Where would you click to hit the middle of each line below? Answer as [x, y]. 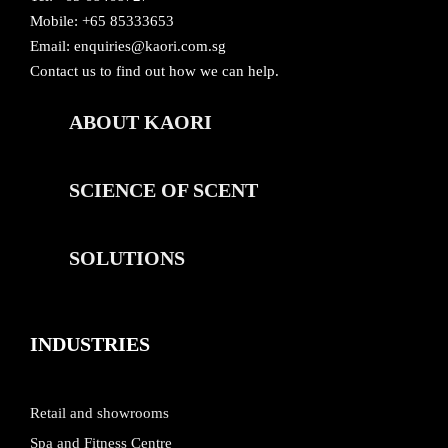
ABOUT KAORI [140, 121]
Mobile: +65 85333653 [102, 20]
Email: [52, 45]
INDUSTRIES [90, 343]
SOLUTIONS [126, 257]
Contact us [63, 70]
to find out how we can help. [187, 70]
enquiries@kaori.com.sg [150, 45]
